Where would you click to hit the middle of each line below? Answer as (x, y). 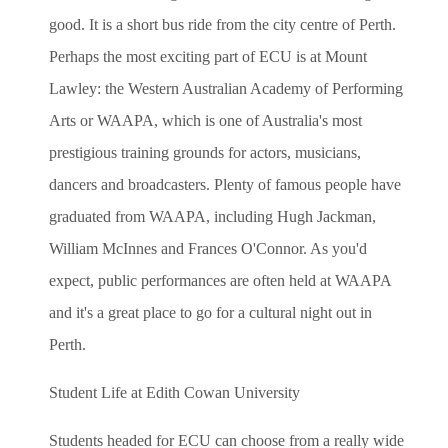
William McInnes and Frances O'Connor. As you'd (208, 248)
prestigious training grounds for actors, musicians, (205, 152)
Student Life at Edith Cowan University (174, 392)
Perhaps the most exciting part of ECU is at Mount (208, 56)
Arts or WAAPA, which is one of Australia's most (205, 120)
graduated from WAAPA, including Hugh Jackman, (212, 216)
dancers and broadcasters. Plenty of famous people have (225, 184)
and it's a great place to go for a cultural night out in (210, 312)
